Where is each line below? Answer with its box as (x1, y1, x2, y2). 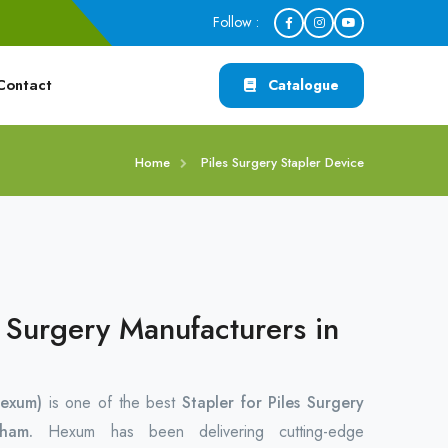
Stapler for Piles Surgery (175, 391, 365, 414)
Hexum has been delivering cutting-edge (48, 420, 365, 443)
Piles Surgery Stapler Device (201, 153, 364, 172)
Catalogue (264, 75, 339, 95)
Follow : (213, 12, 259, 32)
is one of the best (42, 391, 176, 414)
